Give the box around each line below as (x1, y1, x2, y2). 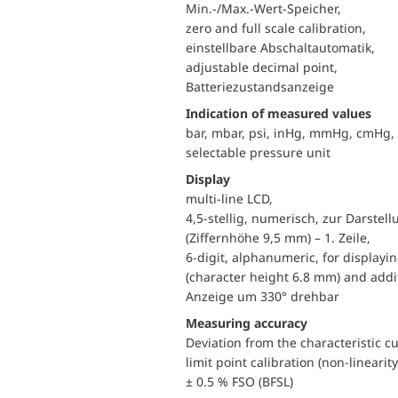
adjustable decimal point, (186, 59, 338, 76)
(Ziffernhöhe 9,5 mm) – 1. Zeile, (186, 229, 370, 246)
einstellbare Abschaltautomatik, (186, 39, 375, 56)
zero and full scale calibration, (186, 20, 366, 36)
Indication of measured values (186, 105, 371, 122)
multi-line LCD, (186, 190, 273, 207)
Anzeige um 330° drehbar (186, 288, 339, 305)
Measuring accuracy (186, 314, 307, 331)
